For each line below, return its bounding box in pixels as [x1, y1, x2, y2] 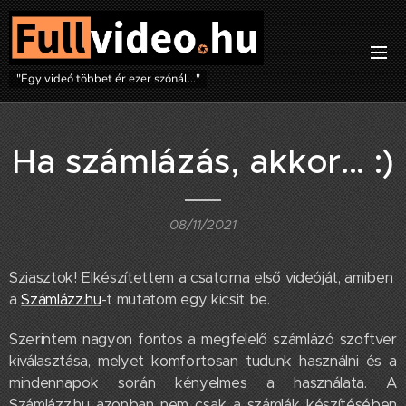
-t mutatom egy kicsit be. [101, 290, 278, 309]
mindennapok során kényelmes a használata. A [9, 373, 397, 392]
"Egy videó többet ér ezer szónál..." [15, 71, 200, 87]
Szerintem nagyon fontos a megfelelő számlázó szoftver [9, 330, 397, 349]
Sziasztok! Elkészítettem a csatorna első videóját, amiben [9, 268, 393, 287]
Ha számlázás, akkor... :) [12, 140, 394, 182]
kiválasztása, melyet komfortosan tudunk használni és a [9, 352, 397, 371]
